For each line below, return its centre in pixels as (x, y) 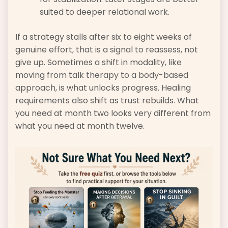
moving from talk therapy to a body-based (102, 75)
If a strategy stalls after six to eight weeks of (104, 37)
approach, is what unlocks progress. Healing (103, 88)
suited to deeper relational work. (105, 12)
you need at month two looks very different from (113, 113)
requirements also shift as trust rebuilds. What (107, 101)
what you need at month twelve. (80, 126)
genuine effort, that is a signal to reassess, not (107, 50)
